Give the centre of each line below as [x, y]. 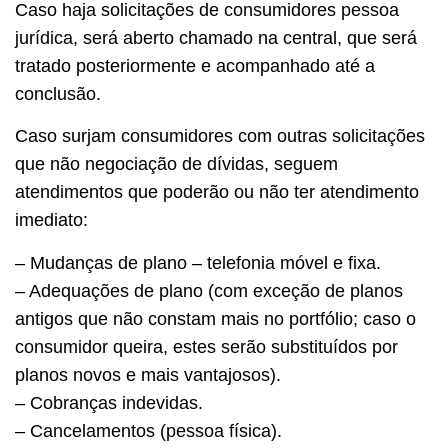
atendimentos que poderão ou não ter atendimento [217, 192]
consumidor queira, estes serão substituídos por [206, 346]
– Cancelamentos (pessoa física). [148, 430]
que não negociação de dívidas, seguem [176, 164]
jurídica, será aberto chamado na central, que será [216, 37]
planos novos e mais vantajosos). [148, 374]
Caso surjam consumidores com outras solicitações [220, 136]
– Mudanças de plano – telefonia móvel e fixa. [198, 262]
